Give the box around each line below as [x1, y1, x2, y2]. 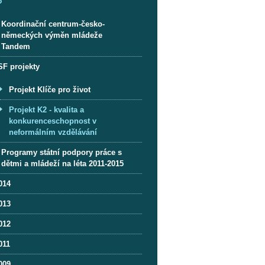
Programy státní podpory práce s [1, 147, 122, 157]
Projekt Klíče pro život [9, 85, 91, 94]
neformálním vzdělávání [9, 127, 98, 137]
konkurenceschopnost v [9, 116, 97, 125]
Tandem [1, 41, 31, 51]
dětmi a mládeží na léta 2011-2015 [1, 159, 124, 168]
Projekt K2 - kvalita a [9, 105, 85, 114]
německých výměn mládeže [1, 30, 103, 40]
